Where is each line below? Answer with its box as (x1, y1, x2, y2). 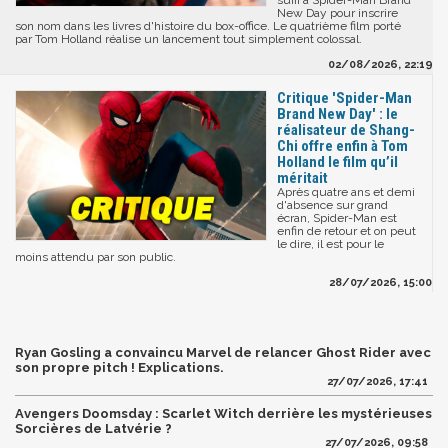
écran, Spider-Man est (277, 210, 397, 225)
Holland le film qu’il (277, 152, 398, 171)
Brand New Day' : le (277, 104, 398, 123)
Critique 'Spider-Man (277, 88, 412, 107)
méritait (277, 168, 328, 187)
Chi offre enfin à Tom (277, 136, 408, 155)
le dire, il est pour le (277, 236, 384, 251)
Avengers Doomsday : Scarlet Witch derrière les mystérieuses (15, 405, 432, 421)
